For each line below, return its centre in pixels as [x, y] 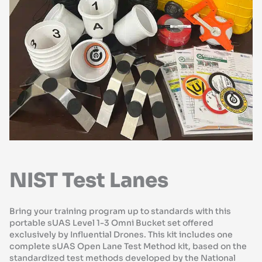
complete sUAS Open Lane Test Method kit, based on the [128, 247]
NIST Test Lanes [89, 181]
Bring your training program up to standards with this [120, 211]
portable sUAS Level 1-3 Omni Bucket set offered [112, 223]
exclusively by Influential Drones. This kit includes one [121, 235]
